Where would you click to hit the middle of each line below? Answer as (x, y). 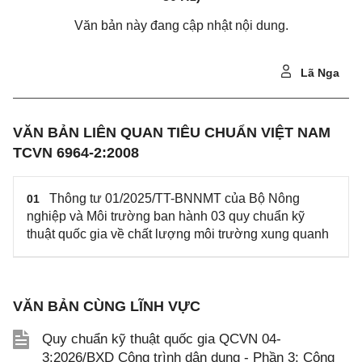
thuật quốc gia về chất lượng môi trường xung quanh (178, 234)
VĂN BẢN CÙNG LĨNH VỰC (107, 306)
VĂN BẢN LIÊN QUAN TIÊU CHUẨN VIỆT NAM (172, 133)
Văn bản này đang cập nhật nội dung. (181, 25)
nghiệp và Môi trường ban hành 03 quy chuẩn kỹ (166, 216)
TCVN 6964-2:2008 (76, 153)
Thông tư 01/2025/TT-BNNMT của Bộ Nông (175, 198)
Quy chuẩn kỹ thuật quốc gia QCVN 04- (162, 339)
